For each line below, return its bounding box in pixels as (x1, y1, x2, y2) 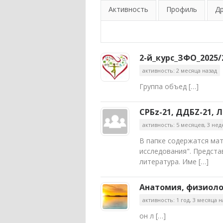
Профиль (166, 4, 197, 14)
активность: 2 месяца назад (142, 67, 217, 74)
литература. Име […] (139, 157, 209, 166)
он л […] (139, 211, 166, 221)
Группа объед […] (139, 82, 199, 91)
